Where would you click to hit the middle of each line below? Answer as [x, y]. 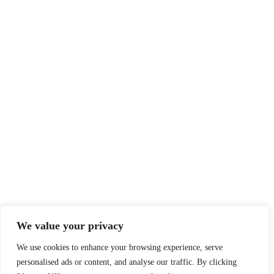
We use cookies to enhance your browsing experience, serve [120, 247]
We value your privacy [70, 226]
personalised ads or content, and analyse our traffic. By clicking [127, 262]
